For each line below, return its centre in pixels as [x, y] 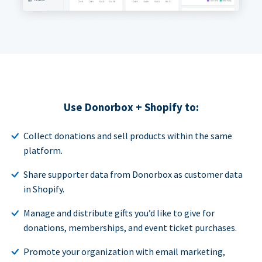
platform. [43, 150]
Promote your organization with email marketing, [124, 251]
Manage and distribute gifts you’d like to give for [119, 213]
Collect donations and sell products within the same [128, 135]
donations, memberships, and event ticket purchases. [130, 227]
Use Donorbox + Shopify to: [131, 107]
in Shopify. [44, 189]
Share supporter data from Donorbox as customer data [133, 174]
